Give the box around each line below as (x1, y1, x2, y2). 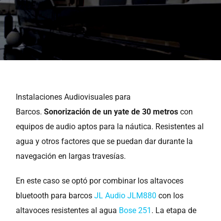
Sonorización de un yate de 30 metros (44, 107, 179, 116)
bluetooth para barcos (16, 191, 95, 200)
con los (156, 191, 184, 200)
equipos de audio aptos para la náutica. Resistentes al (16, 122, 204, 131)
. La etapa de (151, 206, 197, 215)
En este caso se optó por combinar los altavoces (16, 176, 184, 185)
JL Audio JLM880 (94, 191, 157, 200)
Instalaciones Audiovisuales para (16, 92, 131, 102)
